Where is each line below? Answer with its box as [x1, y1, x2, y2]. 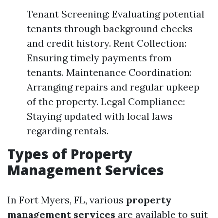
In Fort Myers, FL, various [7, 194, 126, 206]
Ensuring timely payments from [27, 52, 172, 64]
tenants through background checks [27, 22, 193, 35]
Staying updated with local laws [27, 110, 173, 122]
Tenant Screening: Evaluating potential [27, 8, 204, 20]
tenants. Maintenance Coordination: [27, 66, 192, 78]
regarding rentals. [27, 125, 109, 137]
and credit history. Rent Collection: [27, 37, 186, 49]
